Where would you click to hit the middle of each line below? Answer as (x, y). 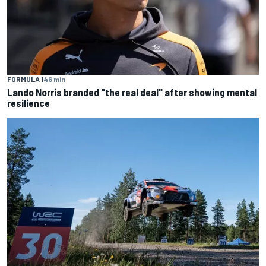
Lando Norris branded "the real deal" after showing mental (132, 92)
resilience (28, 103)
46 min (54, 79)
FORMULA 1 (25, 79)
